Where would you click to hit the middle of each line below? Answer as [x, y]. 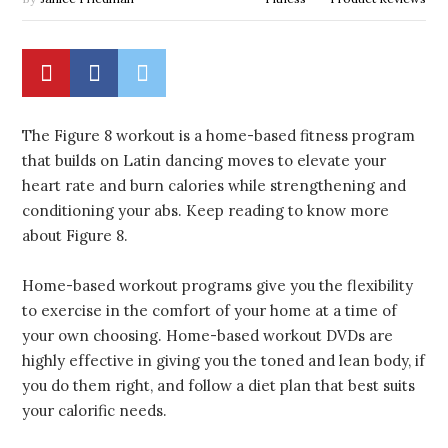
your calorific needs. [94, 411]
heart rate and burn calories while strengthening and [214, 185]
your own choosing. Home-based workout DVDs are [207, 336]
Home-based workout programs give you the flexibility [217, 286]
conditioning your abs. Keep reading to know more [205, 210]
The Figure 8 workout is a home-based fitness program [218, 135]
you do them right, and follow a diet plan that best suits [218, 386]
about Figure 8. [75, 235]
